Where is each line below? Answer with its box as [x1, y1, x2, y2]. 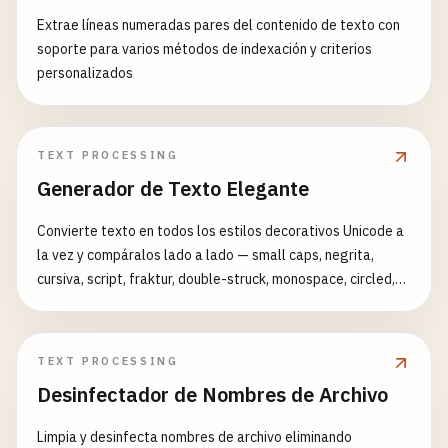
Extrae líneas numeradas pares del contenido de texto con [37, 16, 400, 34]
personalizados [37, 64, 133, 82]
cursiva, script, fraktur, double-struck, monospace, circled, [37, 270, 395, 288]
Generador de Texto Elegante [37, 175, 309, 202]
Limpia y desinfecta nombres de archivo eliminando [37, 428, 352, 446]
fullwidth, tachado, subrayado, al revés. [37, 294, 282, 312]
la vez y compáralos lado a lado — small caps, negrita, [37, 246, 374, 264]
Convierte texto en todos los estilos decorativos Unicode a [37, 222, 404, 240]
